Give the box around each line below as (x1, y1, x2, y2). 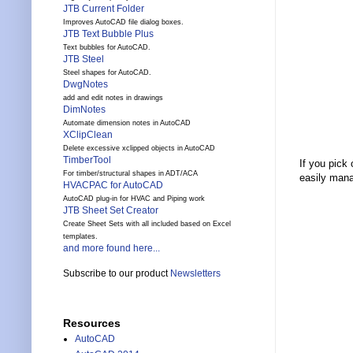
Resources (63, 317, 121, 330)
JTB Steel (63, 54, 104, 65)
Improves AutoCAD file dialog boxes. (63, 18, 184, 27)
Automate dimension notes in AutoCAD (63, 119, 191, 128)
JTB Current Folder (63, 3, 144, 15)
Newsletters (170, 268, 221, 280)
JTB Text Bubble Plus (63, 28, 154, 40)
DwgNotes (63, 79, 108, 91)
